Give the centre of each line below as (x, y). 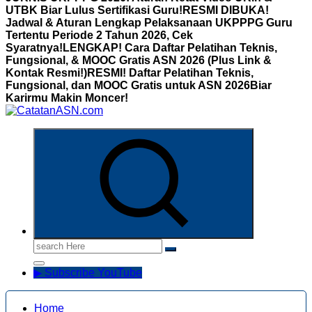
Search (50, 244)
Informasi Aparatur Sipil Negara (83, 134)
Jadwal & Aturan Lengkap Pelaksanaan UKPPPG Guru (149, 23)
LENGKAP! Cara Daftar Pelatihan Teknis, (170, 48)
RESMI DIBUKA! (226, 10)
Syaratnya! (34, 48)
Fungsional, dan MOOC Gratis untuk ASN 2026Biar (139, 85)
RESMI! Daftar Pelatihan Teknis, (170, 73)
